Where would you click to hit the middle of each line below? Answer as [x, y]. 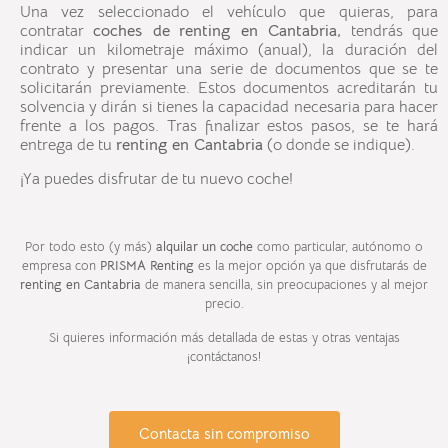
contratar [57, 31]
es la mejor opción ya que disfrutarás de [310, 266]
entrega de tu [68, 145]
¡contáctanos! [224, 357]
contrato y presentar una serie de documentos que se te [229, 69]
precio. [224, 304]
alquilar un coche [204, 247]
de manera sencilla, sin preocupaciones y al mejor [284, 285]
